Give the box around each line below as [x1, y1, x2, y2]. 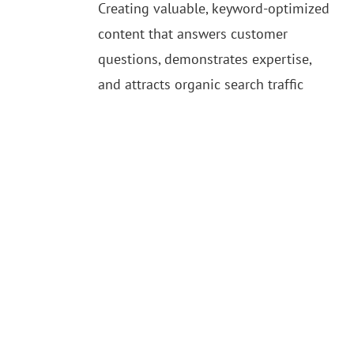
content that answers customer [98, 24, 288, 43]
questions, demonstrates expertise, [98, 50, 312, 69]
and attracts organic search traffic [98, 75, 304, 94]
